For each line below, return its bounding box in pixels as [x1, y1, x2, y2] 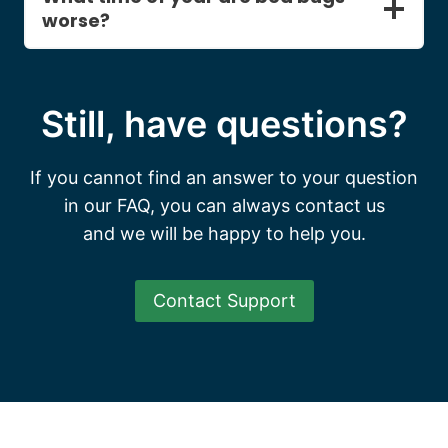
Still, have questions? [40, 102, 408, 146]
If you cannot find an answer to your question [30, 167, 418, 188]
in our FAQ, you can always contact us [63, 195, 385, 216]
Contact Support [152, 290, 296, 312]
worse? [42, 8, 110, 33]
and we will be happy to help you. [82, 223, 366, 244]
